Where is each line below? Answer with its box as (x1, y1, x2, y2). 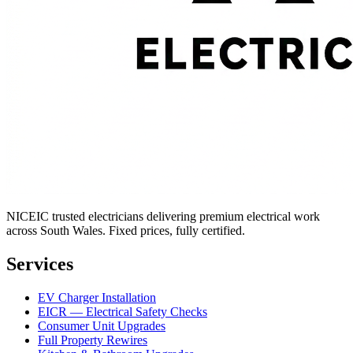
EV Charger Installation (38, 290, 156, 304)
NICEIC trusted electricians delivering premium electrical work (6, 209, 320, 223)
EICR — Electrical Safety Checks (38, 304, 207, 318)
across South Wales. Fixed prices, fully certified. (6, 223, 245, 237)
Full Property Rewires (38, 333, 147, 347)
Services (6, 253, 73, 274)
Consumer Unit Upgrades (38, 318, 165, 333)
